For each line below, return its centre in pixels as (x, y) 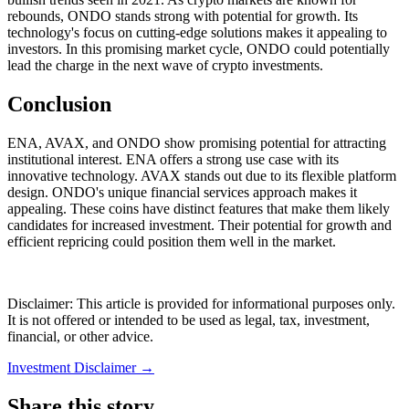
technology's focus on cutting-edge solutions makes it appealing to (197, 33)
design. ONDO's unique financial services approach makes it (182, 192)
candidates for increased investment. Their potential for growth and (199, 225)
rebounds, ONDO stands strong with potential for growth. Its (183, 16)
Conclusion (59, 104)
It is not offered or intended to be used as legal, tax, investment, (189, 320)
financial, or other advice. (80, 336)
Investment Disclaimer (73, 367)
